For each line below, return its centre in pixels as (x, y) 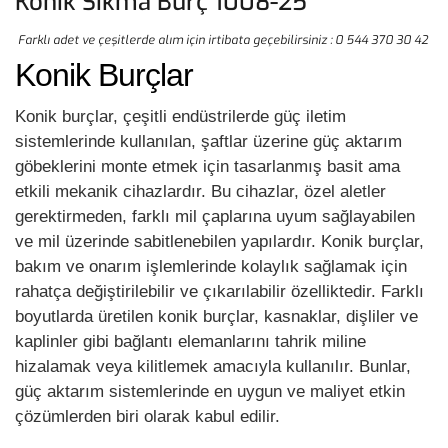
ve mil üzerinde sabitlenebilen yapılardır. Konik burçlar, (219, 241)
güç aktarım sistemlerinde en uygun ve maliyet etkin (210, 391)
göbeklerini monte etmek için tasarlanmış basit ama (207, 166)
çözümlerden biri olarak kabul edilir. (147, 416)
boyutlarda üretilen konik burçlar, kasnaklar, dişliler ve (216, 316)
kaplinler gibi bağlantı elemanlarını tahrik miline (190, 341)
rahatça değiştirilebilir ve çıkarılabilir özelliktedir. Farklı (219, 291)
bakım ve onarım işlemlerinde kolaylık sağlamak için (211, 266)
